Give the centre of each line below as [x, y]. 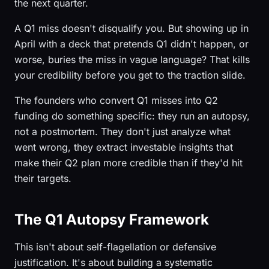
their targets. [43, 178]
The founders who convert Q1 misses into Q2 [116, 100]
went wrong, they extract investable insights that [124, 147]
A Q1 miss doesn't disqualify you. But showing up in [131, 28]
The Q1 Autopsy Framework [112, 219]
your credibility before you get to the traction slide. [130, 75]
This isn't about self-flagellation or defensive [115, 247]
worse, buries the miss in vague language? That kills [132, 59]
